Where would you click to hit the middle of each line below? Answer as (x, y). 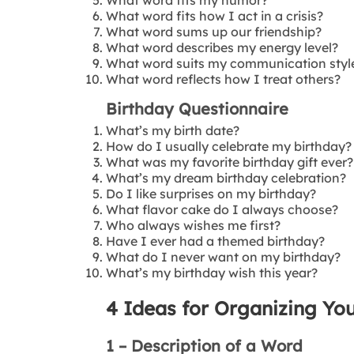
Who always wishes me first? (194, 225)
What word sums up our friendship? (214, 31)
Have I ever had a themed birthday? (216, 241)
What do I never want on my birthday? (224, 256)
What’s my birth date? (173, 130)
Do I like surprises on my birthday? (211, 193)
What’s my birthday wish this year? (212, 272)
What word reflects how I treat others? (224, 79)
